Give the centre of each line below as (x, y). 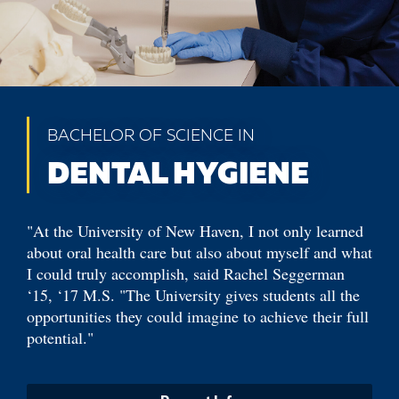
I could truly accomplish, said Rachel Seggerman (186, 274)
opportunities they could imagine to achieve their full (198, 317)
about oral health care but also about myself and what (199, 252)
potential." (60, 338)
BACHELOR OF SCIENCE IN (151, 137)
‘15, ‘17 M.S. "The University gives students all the (193, 295)
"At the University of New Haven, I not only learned (195, 231)
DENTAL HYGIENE (178, 176)
